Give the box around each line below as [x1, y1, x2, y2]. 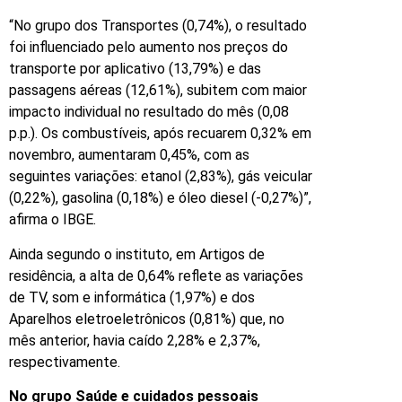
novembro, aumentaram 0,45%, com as [9, 146, 249, 164]
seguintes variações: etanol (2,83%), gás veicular [9, 168, 312, 186]
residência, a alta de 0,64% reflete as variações [9, 267, 303, 284]
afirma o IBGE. [9, 211, 96, 229]
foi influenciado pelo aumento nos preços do [9, 39, 288, 57]
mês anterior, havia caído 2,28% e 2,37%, [9, 331, 260, 349]
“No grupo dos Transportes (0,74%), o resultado [9, 17, 307, 35]
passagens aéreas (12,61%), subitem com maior [9, 82, 307, 100]
